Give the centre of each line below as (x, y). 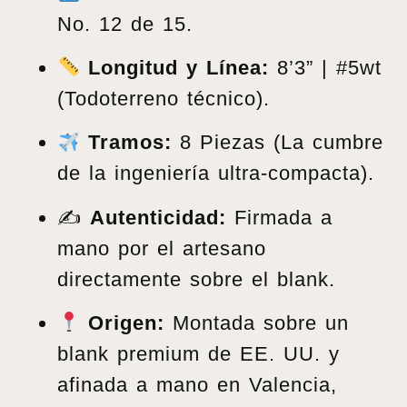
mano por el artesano (162, 248)
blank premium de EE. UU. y (199, 354)
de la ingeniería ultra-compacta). (216, 174)
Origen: (127, 323)
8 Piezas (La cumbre (278, 143)
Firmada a (279, 217)
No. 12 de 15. (125, 24)
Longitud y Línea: (179, 67)
